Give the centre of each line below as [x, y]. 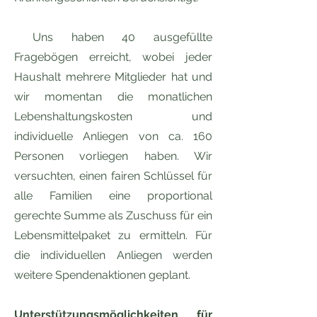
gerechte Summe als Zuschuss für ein [113, 215]
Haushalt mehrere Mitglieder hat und [113, 77]
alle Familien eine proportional [113, 196]
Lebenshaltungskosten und [113, 116]
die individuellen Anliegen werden [113, 255]
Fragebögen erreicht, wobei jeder [113, 57]
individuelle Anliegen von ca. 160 [113, 136]
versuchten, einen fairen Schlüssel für [113, 176]
